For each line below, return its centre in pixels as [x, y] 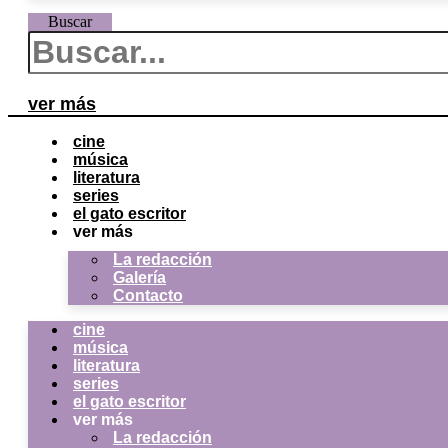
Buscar [69, 21]
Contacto [148, 295]
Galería [139, 277]
